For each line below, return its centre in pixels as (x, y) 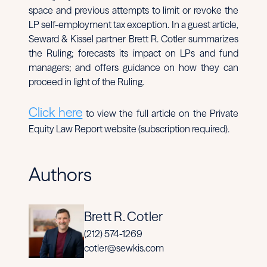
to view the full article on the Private (161, 113)
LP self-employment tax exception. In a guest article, (133, 24)
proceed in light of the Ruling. (86, 81)
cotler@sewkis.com (124, 248)
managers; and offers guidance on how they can (133, 67)
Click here (56, 112)
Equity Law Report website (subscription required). (129, 128)
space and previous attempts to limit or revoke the (133, 10)
